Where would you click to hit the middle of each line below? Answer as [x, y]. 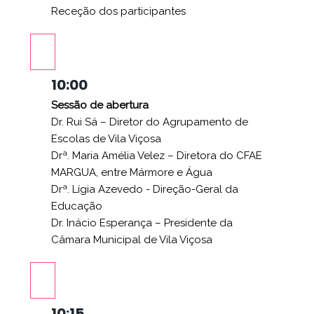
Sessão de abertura [100, 105]
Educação [77, 206]
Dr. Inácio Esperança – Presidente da [142, 223]
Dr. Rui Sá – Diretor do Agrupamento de [150, 122]
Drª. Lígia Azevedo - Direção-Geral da [145, 189]
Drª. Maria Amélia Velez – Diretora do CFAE [157, 155]
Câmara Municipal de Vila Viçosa [132, 239]
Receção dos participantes [118, 11]
